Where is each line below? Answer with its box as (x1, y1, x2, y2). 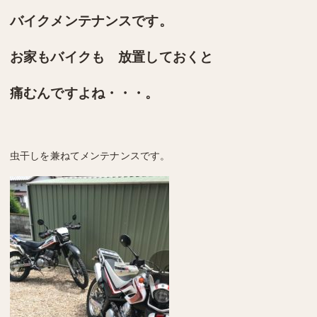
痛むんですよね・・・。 (10, 85, 159, 100)
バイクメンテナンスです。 (10, 13, 173, 28)
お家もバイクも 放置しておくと (10, 49, 214, 64)
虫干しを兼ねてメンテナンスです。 (10, 149, 171, 161)
